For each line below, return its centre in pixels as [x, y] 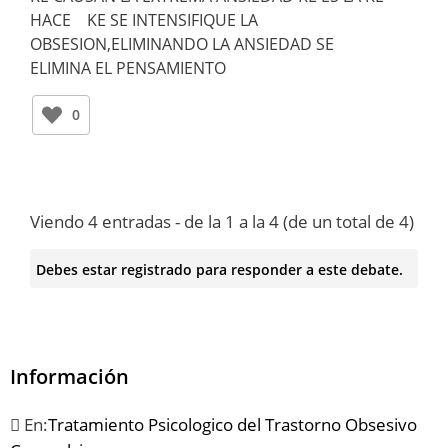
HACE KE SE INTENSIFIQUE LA [144, 20]
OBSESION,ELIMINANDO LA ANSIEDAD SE [182, 44]
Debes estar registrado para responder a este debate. [219, 269]
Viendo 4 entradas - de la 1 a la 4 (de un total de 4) [222, 221]
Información [69, 377]
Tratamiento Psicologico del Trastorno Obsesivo [232, 425]
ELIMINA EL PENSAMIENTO [128, 68]
